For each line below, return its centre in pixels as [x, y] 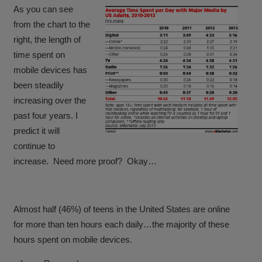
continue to [35, 146]
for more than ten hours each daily [79, 224]
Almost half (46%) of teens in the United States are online [122, 209]
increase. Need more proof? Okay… [85, 161]
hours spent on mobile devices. [73, 239]
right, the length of [47, 39]
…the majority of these [187, 224]
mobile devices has [51, 70]
